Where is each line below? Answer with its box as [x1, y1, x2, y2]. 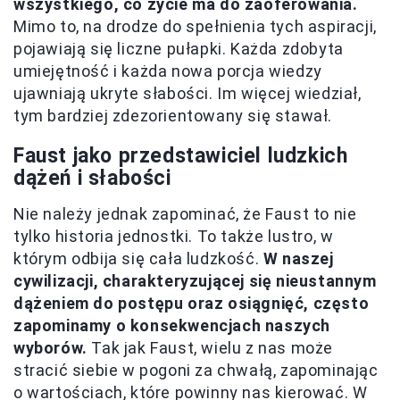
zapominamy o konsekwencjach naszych [13, 316, 331, 336]
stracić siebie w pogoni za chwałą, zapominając [13, 361, 379, 380]
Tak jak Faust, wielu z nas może [87, 338, 334, 358]
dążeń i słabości [13, 166, 171, 191]
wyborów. [13, 338, 87, 358]
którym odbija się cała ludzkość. [13, 249, 263, 269]
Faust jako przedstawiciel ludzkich [13, 144, 348, 169]
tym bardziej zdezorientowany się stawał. [13, 106, 333, 126]
